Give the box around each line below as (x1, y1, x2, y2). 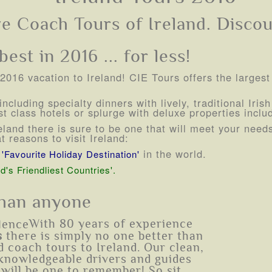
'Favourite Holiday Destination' (2, 147, 140, 160)
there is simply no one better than (2, 229, 203, 243)
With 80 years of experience (29, 217, 193, 230)
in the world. (140, 146, 206, 161)
